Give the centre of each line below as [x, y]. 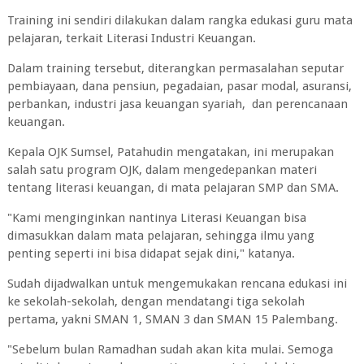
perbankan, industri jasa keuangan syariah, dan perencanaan [177, 104]
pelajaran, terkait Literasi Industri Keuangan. [131, 38]
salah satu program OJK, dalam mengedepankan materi [162, 170]
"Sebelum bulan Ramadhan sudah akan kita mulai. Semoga [170, 349]
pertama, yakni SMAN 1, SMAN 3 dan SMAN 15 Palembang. [172, 319]
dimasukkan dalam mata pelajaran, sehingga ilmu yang [160, 236]
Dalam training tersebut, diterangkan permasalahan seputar [175, 68]
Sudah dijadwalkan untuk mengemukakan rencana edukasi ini [177, 284]
